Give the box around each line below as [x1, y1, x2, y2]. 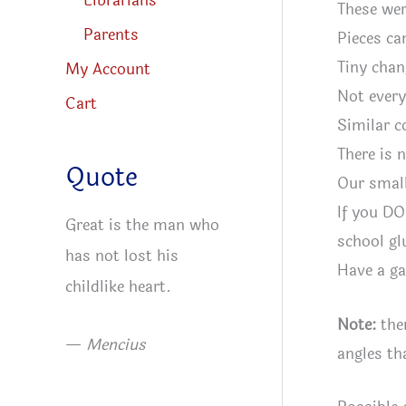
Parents [83, 22, 139, 47]
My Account [65, 57, 150, 82]
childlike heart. [65, 275, 171, 300]
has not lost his [65, 244, 179, 269]
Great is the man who [65, 213, 219, 238]
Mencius [86, 333, 146, 358]
